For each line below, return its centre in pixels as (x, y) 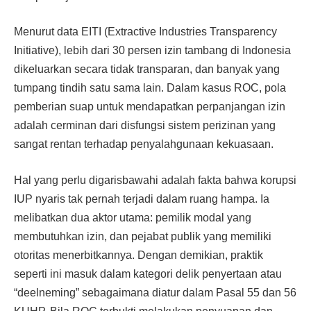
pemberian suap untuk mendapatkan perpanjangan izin (150, 107)
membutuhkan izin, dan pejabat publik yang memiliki (143, 236)
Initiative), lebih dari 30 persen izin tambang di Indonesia (152, 51)
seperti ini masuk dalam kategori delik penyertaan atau (148, 274)
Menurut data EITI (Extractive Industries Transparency (145, 32)
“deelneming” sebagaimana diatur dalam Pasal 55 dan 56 (155, 292)
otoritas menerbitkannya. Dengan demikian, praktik (138, 255)
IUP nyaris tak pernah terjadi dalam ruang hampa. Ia (142, 199)
